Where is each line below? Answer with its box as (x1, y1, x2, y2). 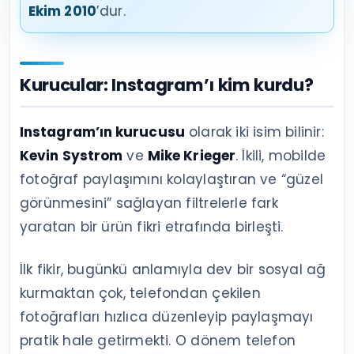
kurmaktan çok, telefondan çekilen (20, 283, 261, 303)
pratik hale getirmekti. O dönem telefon (20, 330, 296, 350)
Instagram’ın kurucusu (20, 122, 185, 141)
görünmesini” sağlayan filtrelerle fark (20, 193, 278, 213)
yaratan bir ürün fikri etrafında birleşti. (20, 217, 284, 236)
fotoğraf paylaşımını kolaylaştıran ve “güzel (20, 169, 323, 189)
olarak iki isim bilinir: (184, 122, 324, 141)
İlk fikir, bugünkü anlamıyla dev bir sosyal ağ (20, 259, 326, 279)
